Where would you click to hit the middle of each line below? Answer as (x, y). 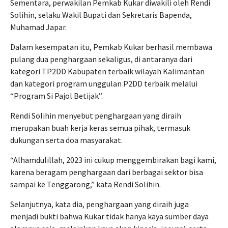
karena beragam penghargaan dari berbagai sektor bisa (107, 172)
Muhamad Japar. (38, 27)
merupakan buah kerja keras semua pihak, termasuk (100, 128)
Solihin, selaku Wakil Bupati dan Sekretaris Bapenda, (101, 15)
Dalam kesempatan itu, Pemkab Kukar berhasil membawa (111, 47)
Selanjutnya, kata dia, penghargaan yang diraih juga (99, 204)
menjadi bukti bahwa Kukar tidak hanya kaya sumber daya (109, 216)
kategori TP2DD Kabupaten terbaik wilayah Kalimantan (107, 71)
